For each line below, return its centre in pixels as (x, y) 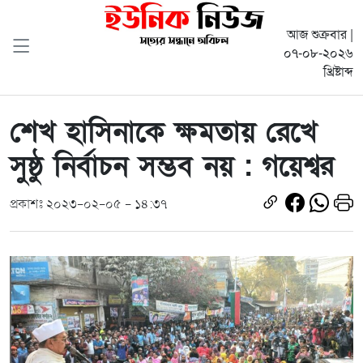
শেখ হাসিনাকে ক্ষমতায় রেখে (164, 132)
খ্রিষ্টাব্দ (338, 73)
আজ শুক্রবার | (320, 35)
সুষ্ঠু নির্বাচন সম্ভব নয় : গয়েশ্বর (172, 166)
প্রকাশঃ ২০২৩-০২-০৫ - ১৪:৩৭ (88, 204)
